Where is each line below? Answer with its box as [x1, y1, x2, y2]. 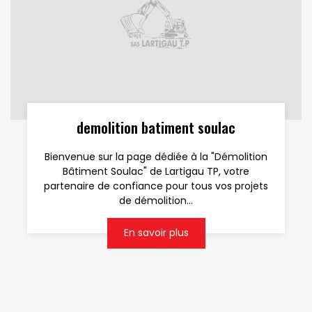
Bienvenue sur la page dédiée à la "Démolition [45, 149, 267, 164]
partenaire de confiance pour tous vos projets [44, 178, 268, 193]
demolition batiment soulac [77, 117, 235, 138]
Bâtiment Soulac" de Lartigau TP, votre [63, 164, 249, 178]
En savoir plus [123, 226, 189, 240]
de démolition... [119, 193, 193, 208]
